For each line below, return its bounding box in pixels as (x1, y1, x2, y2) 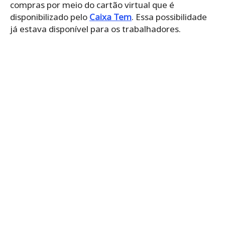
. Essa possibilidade (132, 11, 207, 23)
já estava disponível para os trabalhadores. (10, 23, 181, 35)
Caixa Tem (89, 11, 132, 23)
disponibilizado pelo (10, 11, 89, 23)
